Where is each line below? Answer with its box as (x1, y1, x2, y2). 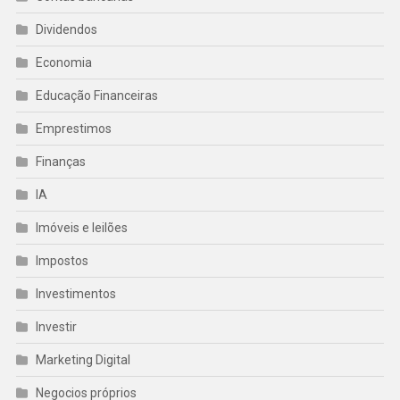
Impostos (35, 254, 88, 269)
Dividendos (35, 22, 97, 37)
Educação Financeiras (35, 88, 158, 104)
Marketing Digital (35, 353, 130, 368)
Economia (35, 55, 92, 71)
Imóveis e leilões (35, 221, 128, 236)
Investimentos (35, 287, 116, 302)
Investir (35, 320, 77, 335)
